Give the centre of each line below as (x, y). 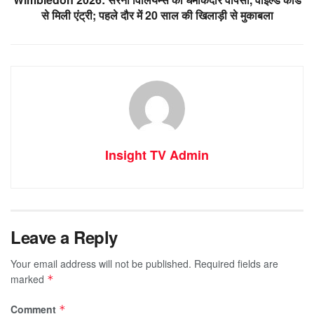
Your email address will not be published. (101, 263)
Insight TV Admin (157, 155)
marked (29, 279)
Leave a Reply (64, 237)
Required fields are (236, 263)
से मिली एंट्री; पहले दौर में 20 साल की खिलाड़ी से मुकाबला (157, 15)
